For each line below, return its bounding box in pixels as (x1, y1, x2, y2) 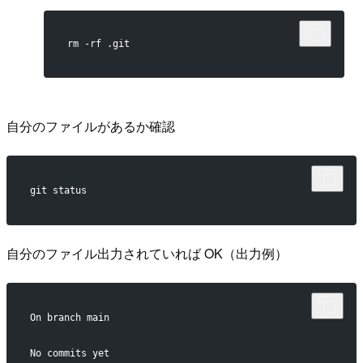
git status (29, 184, 87, 196)
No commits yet (29, 348, 109, 360)
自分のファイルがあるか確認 (6, 116, 175, 135)
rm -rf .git (67, 37, 130, 49)
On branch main (29, 312, 109, 324)
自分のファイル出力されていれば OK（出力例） (6, 244, 288, 263)
